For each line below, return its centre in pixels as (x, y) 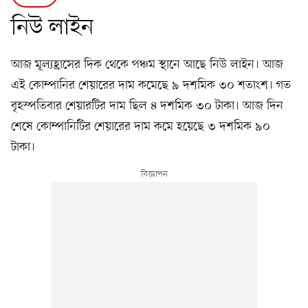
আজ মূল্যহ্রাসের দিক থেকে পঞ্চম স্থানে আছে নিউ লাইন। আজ (147, 64)
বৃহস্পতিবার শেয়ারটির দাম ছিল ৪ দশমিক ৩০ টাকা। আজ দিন (147, 106)
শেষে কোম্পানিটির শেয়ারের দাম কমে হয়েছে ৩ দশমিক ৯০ (141, 126)
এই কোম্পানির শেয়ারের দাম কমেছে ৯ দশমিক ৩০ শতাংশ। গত (151, 85)
